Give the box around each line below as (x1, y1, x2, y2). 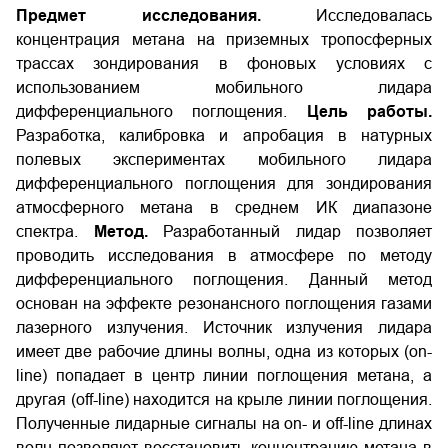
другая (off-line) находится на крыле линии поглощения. (16, 391, 432, 408)
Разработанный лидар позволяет (147, 223, 432, 240)
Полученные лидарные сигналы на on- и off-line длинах (16, 415, 432, 432)
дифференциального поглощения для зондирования (16, 175, 432, 192)
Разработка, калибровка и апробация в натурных (16, 127, 432, 144)
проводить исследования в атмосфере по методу (16, 247, 432, 264)
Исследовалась (260, 7, 432, 24)
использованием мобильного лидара (16, 79, 432, 96)
